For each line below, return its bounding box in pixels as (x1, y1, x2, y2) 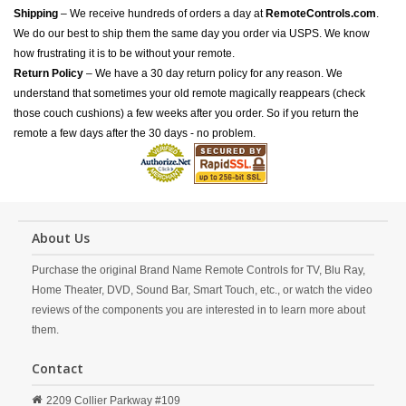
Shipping (14, 7, 58, 20)
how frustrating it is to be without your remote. (14, 47, 235, 60)
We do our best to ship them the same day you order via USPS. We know (14, 27, 370, 40)
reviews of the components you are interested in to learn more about (32, 304, 365, 316)
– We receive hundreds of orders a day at (58, 7, 266, 20)
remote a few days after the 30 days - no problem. (14, 127, 256, 140)
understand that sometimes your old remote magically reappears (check (14, 87, 365, 100)
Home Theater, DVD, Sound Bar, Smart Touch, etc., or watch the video (32, 284, 372, 296)
